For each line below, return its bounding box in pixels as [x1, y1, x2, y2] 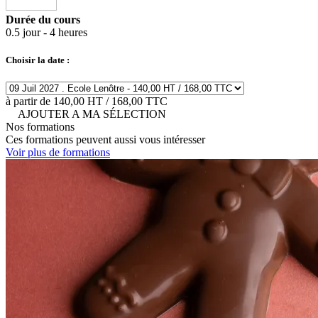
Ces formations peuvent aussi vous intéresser [6, 133, 205, 146]
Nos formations [6, 121, 75, 133]
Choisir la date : [6, 55, 70, 66]
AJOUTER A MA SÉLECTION [18, 108, 166, 121]
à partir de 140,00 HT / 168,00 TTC [6, 95, 168, 108]
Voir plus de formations [6, 146, 110, 159]
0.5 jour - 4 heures [6, 26, 87, 39]
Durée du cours [6, 13, 80, 26]
